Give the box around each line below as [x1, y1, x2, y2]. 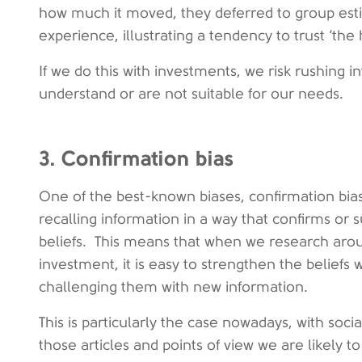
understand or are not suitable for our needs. [39, 86, 343, 102]
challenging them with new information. [39, 279, 308, 295]
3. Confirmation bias [39, 145, 234, 170]
